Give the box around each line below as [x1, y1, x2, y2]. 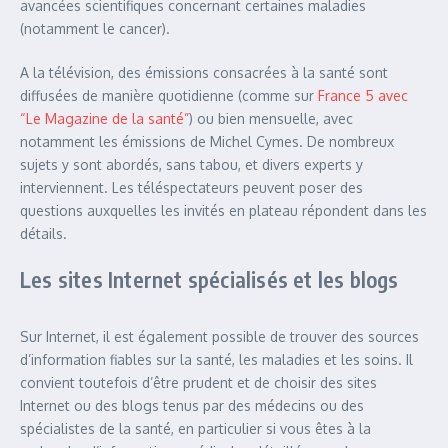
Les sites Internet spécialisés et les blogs [20, 265, 399, 294]
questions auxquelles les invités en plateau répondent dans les [20, 202, 427, 220]
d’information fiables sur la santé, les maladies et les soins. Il [20, 351, 413, 369]
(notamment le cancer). [20, 20, 174, 38]
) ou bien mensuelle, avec [189, 110, 353, 128]
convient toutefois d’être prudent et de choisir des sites [20, 374, 377, 392]
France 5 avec [318, 87, 408, 105]
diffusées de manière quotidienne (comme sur [20, 87, 318, 105]
